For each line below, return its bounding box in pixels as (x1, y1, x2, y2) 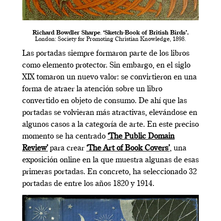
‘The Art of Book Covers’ (86, 144, 170, 152)
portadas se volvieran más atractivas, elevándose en (22, 109, 197, 117)
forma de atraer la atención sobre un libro (22, 85, 162, 93)
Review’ (22, 144, 48, 152)
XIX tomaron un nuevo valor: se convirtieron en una (22, 73, 197, 81)
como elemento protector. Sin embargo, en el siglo (22, 61, 190, 70)
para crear (48, 144, 86, 152)
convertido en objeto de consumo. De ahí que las (22, 97, 187, 105)
